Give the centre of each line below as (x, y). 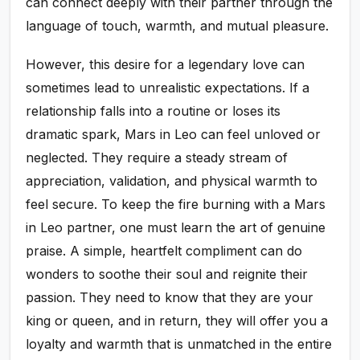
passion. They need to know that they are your (170, 297)
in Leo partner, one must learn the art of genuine (176, 227)
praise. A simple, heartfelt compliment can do (164, 250)
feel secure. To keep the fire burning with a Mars (176, 204)
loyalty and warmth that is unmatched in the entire (179, 344)
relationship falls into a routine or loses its (153, 110)
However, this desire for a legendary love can (166, 64)
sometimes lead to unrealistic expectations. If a (168, 87)
